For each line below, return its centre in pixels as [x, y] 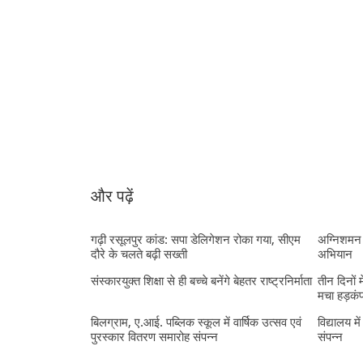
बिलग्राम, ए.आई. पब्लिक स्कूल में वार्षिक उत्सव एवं [196, 322]
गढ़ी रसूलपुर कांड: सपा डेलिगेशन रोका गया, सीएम [196, 239]
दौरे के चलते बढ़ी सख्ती [139, 254]
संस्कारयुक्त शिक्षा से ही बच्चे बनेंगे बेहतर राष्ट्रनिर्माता [201, 281]
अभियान [335, 254]
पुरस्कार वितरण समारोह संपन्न [154, 337]
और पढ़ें [112, 196]
